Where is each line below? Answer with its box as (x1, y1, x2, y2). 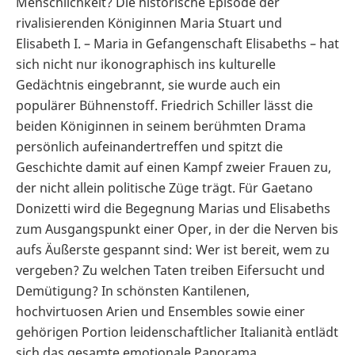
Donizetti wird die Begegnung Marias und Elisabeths (16, 199, 330, 217)
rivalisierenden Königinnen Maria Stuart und (16, 13, 282, 32)
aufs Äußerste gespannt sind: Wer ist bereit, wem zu (16, 240, 330, 258)
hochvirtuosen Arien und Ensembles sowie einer (16, 302, 305, 320)
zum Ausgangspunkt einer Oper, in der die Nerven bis (16, 219, 338, 238)
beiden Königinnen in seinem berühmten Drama (16, 116, 306, 135)
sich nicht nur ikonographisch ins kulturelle (16, 55, 276, 73)
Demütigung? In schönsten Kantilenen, (16, 281, 250, 300)
